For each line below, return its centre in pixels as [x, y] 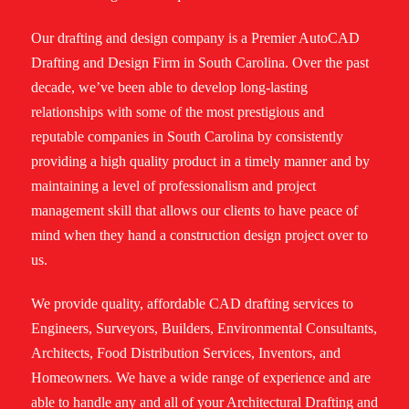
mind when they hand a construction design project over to [199, 236]
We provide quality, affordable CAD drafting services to [192, 304]
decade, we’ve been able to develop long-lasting [169, 88]
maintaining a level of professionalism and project [173, 186]
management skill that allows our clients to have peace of [194, 211]
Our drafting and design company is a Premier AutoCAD [195, 38]
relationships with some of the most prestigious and [177, 112]
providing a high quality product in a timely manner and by [200, 162]
